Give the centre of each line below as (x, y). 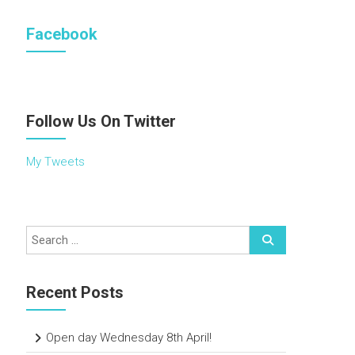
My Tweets (56, 162)
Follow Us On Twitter (101, 121)
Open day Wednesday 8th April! (129, 338)
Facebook (62, 34)
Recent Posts (75, 292)
